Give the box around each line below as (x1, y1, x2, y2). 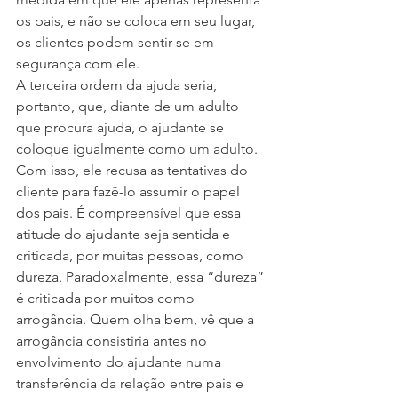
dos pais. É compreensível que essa (16, 204, 244, 221)
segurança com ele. (16, 55, 139, 72)
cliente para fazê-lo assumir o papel (16, 183, 243, 200)
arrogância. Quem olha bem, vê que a (16, 311, 258, 328)
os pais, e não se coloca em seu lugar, (16, 12, 259, 29)
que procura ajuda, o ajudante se (16, 119, 227, 136)
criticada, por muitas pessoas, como (16, 247, 247, 264)
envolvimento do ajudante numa (16, 354, 225, 370)
